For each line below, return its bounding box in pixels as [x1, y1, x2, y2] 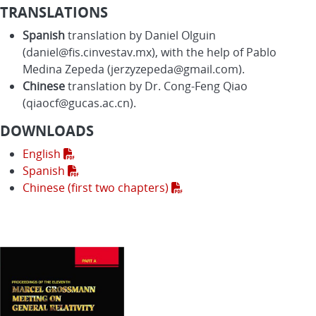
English [23, 145, 63, 162]
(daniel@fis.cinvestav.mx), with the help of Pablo [23, 44, 276, 60]
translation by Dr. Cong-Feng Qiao [65, 78, 248, 94]
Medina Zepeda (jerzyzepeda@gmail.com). [23, 61, 245, 77]
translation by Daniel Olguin [65, 27, 216, 43]
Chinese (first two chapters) [23, 179, 171, 195]
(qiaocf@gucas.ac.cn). [23, 95, 136, 111]
